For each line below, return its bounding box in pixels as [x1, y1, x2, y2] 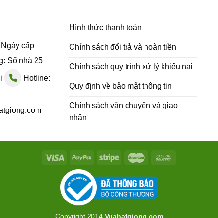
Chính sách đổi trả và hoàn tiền [69, 42, 176, 51]
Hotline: [21, 74, 50, 83]
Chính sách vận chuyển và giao [69, 101, 178, 109]
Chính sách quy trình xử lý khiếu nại [69, 62, 193, 71]
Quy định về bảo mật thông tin [69, 81, 172, 90]
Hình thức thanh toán [69, 23, 142, 32]
